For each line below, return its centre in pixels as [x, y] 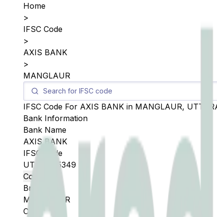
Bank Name [45, 130]
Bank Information [55, 118]
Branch [37, 188]
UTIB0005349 [50, 165]
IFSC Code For [52, 107]
